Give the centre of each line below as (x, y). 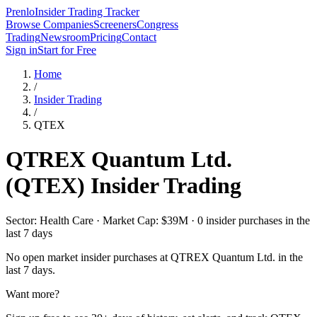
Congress (157, 24)
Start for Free (67, 50)
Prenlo (20, 12)
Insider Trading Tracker (87, 12)
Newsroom (65, 37)
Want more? (33, 294)
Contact (139, 37)
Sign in (22, 50)
